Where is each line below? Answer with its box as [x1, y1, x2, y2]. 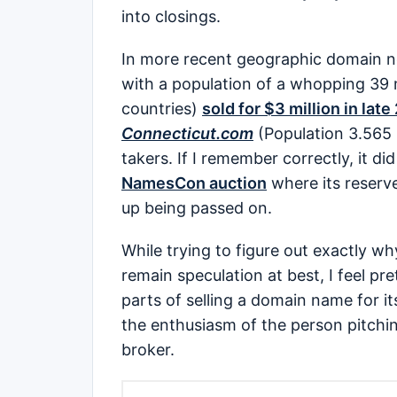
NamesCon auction [121, 173, 267, 192]
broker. [121, 339, 175, 359]
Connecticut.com [121, 123, 253, 143]
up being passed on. [121, 198, 272, 217]
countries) [121, 98, 202, 118]
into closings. [121, 6, 221, 26]
